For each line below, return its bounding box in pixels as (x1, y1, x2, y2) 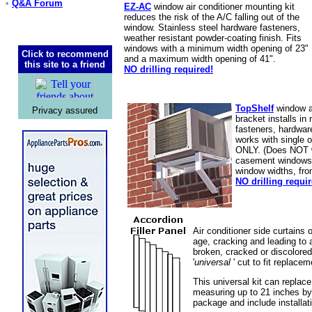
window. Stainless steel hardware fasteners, (124, 22, 300, 33)
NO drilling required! (124, 64, 213, 75)
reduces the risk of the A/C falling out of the (124, 12, 299, 22)
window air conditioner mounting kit (151, 1, 295, 12)
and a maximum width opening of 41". (124, 54, 276, 64)
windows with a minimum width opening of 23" (124, 43, 309, 54)
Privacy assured (32, 105, 97, 116)
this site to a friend (24, 59, 105, 70)
